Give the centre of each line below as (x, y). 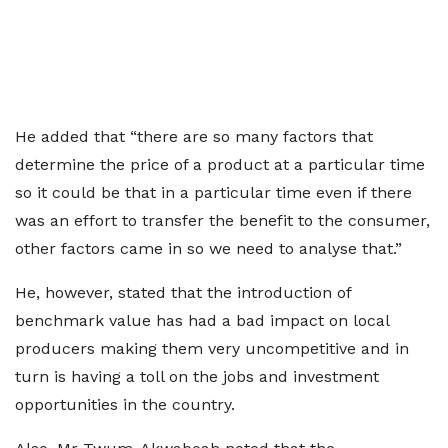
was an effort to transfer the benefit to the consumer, (222, 220)
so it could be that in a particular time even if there (213, 192)
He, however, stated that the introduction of (183, 292)
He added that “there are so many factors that (194, 136)
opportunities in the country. (125, 404)
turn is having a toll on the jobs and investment (197, 376)
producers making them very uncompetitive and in (212, 348)
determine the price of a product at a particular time (220, 164)
